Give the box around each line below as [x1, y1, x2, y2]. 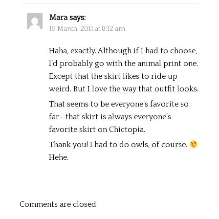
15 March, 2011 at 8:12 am [49, 24, 125, 33]
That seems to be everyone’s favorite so [48, 99, 189, 109]
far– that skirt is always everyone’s [48, 112, 171, 121]
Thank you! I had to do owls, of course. [48, 140, 189, 149]
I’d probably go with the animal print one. [48, 59, 198, 68]
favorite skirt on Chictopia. [48, 125, 145, 134]
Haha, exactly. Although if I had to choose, [48, 46, 197, 55]
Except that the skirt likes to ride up [48, 71, 177, 81]
